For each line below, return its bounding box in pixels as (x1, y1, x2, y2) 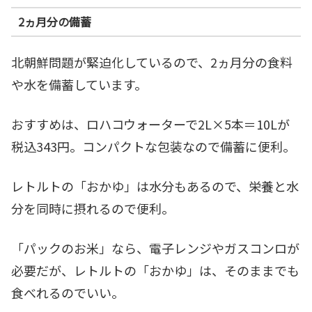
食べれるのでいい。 (11, 283, 124, 302)
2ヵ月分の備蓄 (17, 13, 91, 31)
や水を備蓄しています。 (11, 75, 147, 93)
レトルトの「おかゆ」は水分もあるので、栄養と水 (11, 177, 299, 196)
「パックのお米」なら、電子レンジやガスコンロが (11, 239, 299, 258)
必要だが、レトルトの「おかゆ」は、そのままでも (11, 261, 299, 280)
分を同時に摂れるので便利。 (11, 199, 174, 218)
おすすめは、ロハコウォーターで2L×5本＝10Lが (11, 115, 290, 134)
